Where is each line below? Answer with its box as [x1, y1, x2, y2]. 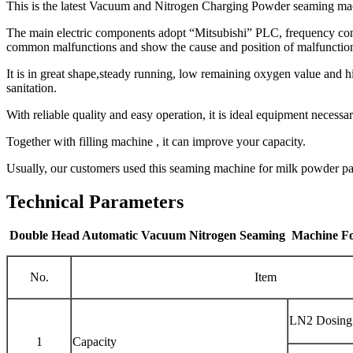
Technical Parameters [6, 191, 184, 212]
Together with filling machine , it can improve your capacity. [6, 134, 306, 148]
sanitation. [6, 80, 57, 95]
